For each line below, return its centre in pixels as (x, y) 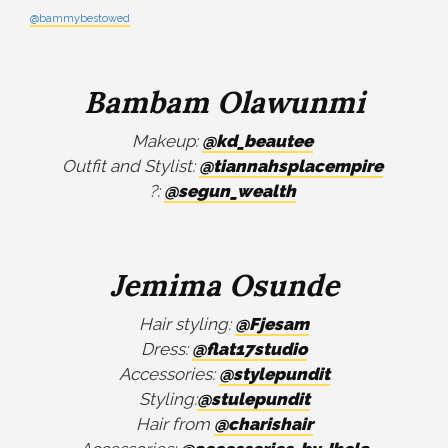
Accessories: (168, 374)
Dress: (166, 349)
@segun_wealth (229, 191)
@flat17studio (249, 349)
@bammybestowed (80, 19)
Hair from (174, 424)
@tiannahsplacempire (290, 166)
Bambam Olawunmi (224, 102)
